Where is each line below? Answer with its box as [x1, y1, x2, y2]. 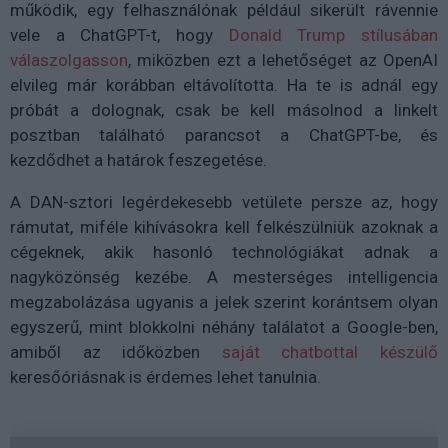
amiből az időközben [10, 341, 222, 362]
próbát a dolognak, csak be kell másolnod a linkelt [10, 99, 438, 120]
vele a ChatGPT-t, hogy [10, 24, 229, 45]
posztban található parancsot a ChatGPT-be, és [10, 124, 438, 145]
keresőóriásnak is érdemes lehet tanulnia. [10, 366, 321, 387]
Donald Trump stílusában [228, 24, 439, 45]
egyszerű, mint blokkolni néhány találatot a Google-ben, [10, 316, 438, 337]
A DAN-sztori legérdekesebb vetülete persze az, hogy [10, 191, 438, 212]
